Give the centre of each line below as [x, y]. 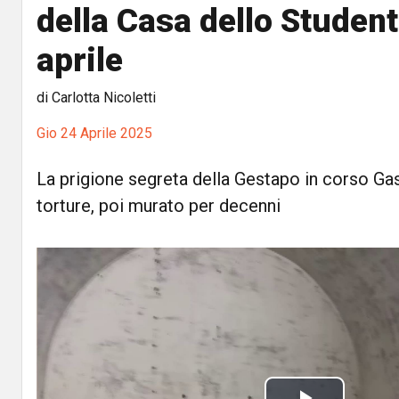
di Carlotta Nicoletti [96, 98]
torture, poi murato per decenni [159, 206]
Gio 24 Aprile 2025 [94, 133]
